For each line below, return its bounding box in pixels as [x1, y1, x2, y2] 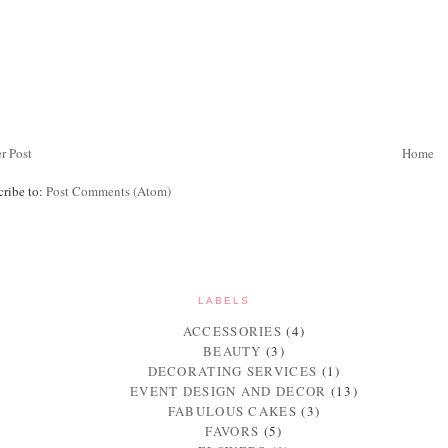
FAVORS [205, 421, 260, 440]
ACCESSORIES [182, 321, 283, 340]
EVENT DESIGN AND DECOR [129, 381, 327, 400]
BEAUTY [202, 341, 262, 360]
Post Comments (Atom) [46, 181, 172, 200]
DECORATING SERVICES [147, 361, 318, 380]
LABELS [197, 294, 251, 306]
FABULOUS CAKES [167, 401, 297, 420]
